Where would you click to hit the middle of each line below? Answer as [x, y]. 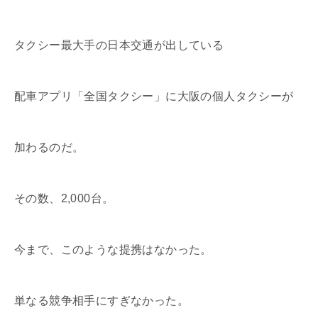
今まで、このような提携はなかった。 [113, 249]
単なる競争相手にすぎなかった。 [102, 300]
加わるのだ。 [49, 147]
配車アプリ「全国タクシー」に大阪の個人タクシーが [154, 96]
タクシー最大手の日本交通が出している [119, 45]
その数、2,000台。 [64, 198]
